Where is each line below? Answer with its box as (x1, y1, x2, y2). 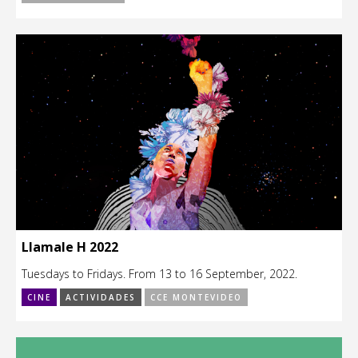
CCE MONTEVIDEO (150, 291, 242, 303)
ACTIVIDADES (66, 291, 136, 303)
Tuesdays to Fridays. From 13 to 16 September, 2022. (22, 265, 297, 281)
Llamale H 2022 (22, 237, 118, 256)
